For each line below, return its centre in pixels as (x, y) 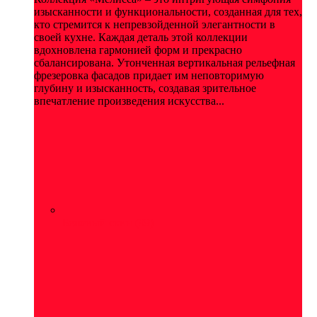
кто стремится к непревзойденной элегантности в (155, 24)
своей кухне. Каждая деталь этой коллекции (141, 37)
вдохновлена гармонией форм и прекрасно (138, 50)
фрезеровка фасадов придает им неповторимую (149, 75)
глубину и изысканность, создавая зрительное (145, 88)
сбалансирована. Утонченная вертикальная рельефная (165, 62)
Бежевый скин (99, 222)
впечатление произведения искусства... (129, 100)
